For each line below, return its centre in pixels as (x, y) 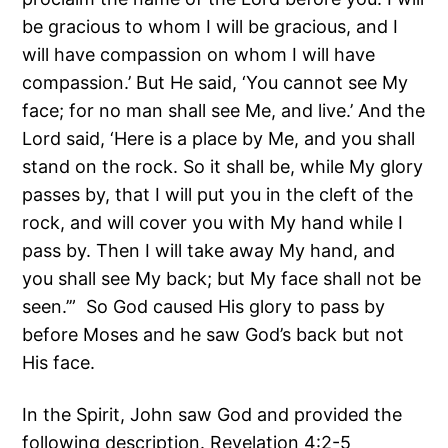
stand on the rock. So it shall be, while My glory (223, 167)
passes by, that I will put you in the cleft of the (218, 195)
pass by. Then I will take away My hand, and (209, 251)
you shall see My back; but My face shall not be (222, 279)
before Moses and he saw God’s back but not (213, 335)
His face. (59, 363)
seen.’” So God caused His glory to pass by (204, 307)
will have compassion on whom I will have (199, 55)
